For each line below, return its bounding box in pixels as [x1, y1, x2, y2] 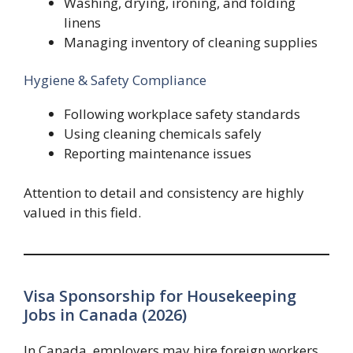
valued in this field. [24, 203, 141, 222]
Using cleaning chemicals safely [64, 124, 262, 143]
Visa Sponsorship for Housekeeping [24, 285, 296, 307]
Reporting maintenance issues [64, 143, 251, 162]
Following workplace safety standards [64, 104, 300, 123]
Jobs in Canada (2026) [24, 304, 187, 326]
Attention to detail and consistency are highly [24, 184, 304, 203]
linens [64, 13, 101, 32]
